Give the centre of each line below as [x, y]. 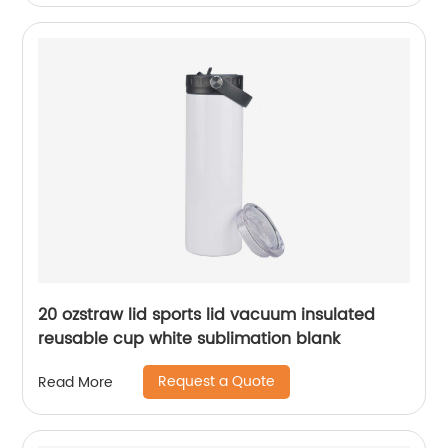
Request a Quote [217, 381]
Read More [76, 382]
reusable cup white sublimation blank [189, 339]
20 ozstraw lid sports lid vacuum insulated [207, 315]
